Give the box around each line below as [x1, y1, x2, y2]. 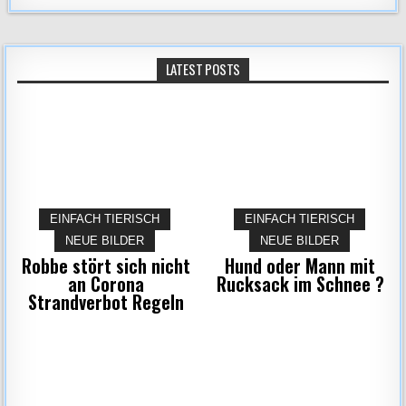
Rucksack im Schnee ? [216, 270, 384, 297]
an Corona [67, 270, 144, 297]
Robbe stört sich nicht [21, 252, 190, 279]
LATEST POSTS [165, 59, 241, 79]
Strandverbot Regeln [27, 288, 184, 315]
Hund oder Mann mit [225, 252, 376, 279]
